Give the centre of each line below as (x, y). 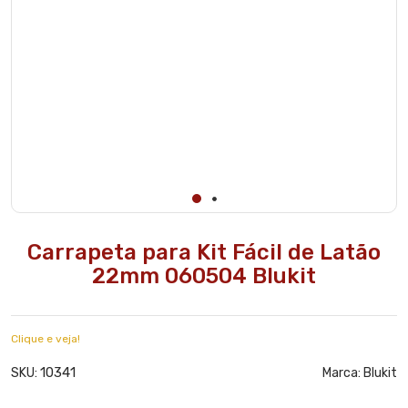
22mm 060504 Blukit (204, 276)
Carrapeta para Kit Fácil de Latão (204, 253)
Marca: (343, 373)
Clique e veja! (46, 339)
